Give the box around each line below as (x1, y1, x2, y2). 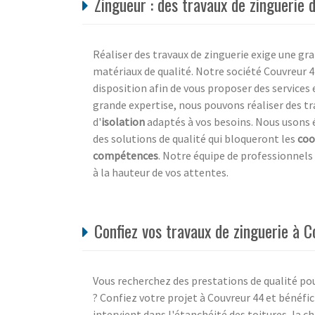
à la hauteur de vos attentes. (93, 165, 229, 179)
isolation (101, 114, 145, 129)
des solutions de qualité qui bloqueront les (93, 131, 297, 146)
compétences (93, 148, 158, 162)
